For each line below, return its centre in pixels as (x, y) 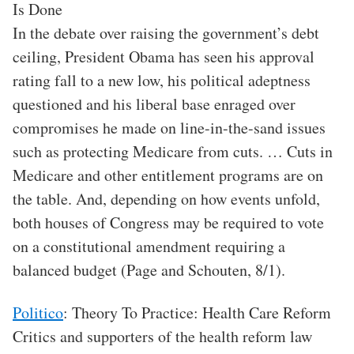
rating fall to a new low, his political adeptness (162, 81)
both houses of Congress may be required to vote (168, 223)
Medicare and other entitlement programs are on (168, 175)
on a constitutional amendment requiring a (149, 247)
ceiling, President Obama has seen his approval (164, 57)
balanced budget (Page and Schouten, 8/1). (149, 270)
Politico (38, 313)
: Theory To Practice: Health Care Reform (197, 313)
